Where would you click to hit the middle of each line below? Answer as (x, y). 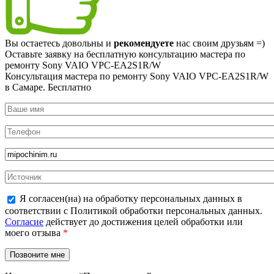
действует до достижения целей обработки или (143, 221)
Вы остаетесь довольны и (59, 43)
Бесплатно (69, 87)
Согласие (24, 221)
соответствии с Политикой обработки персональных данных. (134, 210)
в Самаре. (26, 87)
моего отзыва (34, 232)
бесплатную (111, 54)
